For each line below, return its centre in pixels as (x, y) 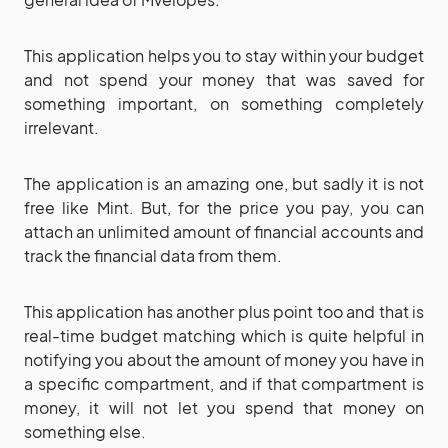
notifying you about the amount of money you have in (224, 360)
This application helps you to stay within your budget (224, 56)
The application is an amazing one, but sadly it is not (224, 184)
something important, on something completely (224, 104)
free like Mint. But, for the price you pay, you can (224, 208)
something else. (85, 432)
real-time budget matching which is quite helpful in (224, 336)
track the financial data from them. (153, 256)
